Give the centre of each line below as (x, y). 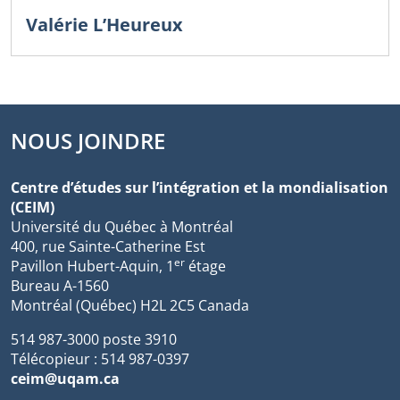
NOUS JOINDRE (88, 140)
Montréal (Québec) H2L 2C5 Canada (130, 305)
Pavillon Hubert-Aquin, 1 (92, 266)
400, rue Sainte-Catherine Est (108, 246)
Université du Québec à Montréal (122, 226)
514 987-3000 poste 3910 (94, 339)
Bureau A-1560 (60, 285)
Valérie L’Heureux (104, 25)
